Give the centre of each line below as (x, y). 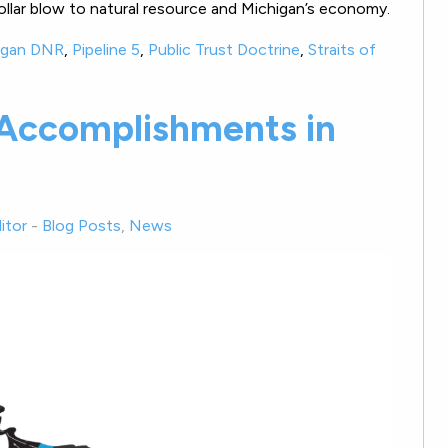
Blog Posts (81, 225)
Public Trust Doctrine (224, 49)
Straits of (342, 49)
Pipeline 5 (106, 49)
